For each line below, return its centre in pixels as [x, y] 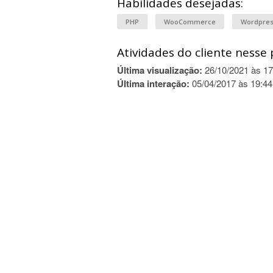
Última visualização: [160, 70]
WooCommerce [190, 22]
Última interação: [153, 83]
